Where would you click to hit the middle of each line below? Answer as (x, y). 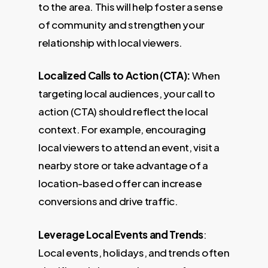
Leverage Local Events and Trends (121, 234)
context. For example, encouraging (122, 130)
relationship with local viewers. (111, 42)
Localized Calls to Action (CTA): (115, 76)
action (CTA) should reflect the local (123, 112)
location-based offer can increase (120, 183)
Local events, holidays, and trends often (134, 252)
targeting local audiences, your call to (127, 94)
